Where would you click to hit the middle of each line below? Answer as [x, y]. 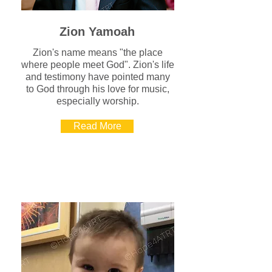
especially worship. [98, 101]
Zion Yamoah [97, 32]
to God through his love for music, [98, 89]
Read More [97, 126]
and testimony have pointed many [98, 77]
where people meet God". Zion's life [98, 65]
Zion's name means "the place [98, 53]
